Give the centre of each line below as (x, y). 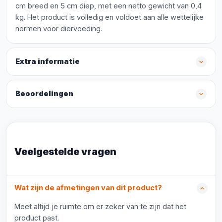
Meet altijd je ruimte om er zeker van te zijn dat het (100, 206)
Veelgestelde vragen (65, 152)
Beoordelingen (44, 94)
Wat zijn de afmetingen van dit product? (88, 188)
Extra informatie (48, 61)
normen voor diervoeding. (59, 28)
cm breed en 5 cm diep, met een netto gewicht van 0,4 (109, 6)
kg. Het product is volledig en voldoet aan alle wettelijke (110, 17)
